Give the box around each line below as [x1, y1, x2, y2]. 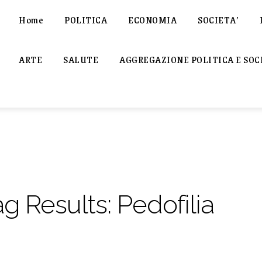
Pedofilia [117, 189, 214, 219]
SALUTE [63, 51, 98, 67]
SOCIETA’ [198, 12, 239, 27]
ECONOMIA [128, 12, 177, 27]
